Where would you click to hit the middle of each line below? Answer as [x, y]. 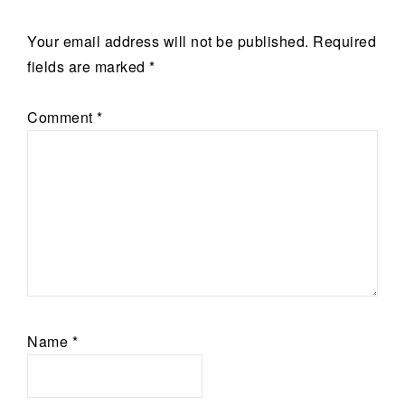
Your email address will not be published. [168, 41]
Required [344, 41]
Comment [62, 117]
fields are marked [88, 66]
